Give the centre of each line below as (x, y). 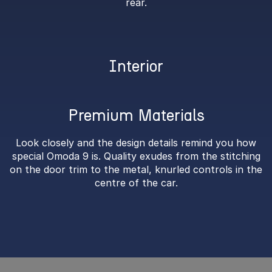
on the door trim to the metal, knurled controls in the (136, 169)
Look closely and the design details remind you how (136, 143)
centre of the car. (136, 183)
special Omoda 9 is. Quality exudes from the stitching (136, 156)
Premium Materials (136, 115)
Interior (136, 66)
